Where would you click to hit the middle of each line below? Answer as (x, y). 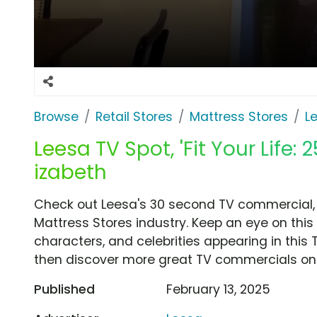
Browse (56, 116)
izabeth (70, 172)
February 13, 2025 (219, 289)
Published (64, 289)
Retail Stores (134, 116)
